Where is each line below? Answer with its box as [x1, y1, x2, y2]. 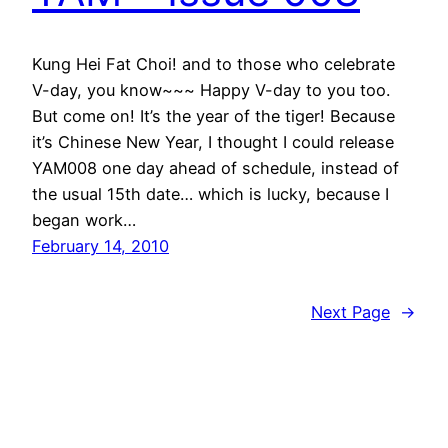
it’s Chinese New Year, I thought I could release [32, 132, 394, 153]
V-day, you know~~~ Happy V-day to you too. [32, 80, 390, 101]
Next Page [311, 302, 390, 323]
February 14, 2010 [32, 236, 169, 257]
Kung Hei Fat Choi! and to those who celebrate [32, 54, 395, 75]
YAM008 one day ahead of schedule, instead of [32, 158, 399, 179]
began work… [32, 210, 136, 231]
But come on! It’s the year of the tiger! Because [32, 106, 395, 127]
